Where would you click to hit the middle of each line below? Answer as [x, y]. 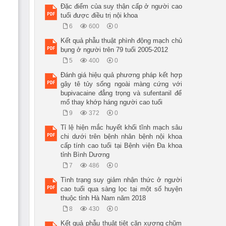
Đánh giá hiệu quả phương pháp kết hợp [121, 75]
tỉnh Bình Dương [85, 155]
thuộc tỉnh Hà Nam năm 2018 [103, 198]
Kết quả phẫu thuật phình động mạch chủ [121, 41]
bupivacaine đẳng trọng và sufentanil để [121, 93]
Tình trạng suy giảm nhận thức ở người [121, 180]
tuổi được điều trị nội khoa [99, 15]
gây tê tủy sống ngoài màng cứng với [121, 84]
